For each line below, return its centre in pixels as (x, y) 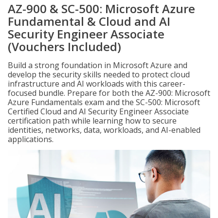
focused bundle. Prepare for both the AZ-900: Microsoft (109, 93)
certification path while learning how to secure (92, 121)
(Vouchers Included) (64, 46)
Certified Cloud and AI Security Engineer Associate (98, 111)
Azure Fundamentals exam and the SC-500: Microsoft (104, 102)
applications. (31, 139)
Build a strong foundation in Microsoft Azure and (98, 65)
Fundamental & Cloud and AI (89, 21)
